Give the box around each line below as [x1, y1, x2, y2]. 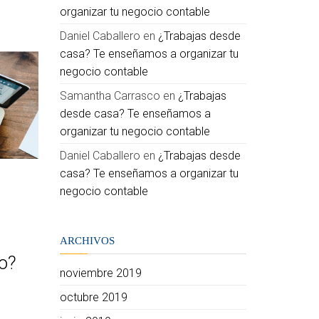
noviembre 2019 [59, 266, 142, 280]
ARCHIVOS [59, 235, 115, 246]
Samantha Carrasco [59, 89, 160, 103]
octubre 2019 [59, 291, 127, 304]
